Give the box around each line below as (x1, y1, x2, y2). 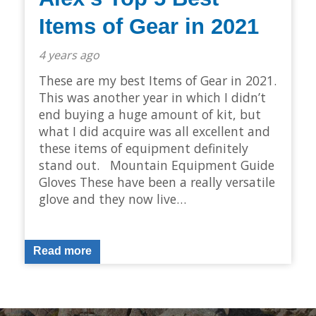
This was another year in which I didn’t (39, 89, 266, 107)
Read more (33, 245, 92, 257)
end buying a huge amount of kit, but (39, 106, 261, 123)
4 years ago (39, 47, 99, 63)
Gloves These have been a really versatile (39, 174, 275, 191)
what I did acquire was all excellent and (39, 123, 270, 140)
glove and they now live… (39, 190, 186, 208)
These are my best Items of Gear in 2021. (39, 72, 276, 90)
